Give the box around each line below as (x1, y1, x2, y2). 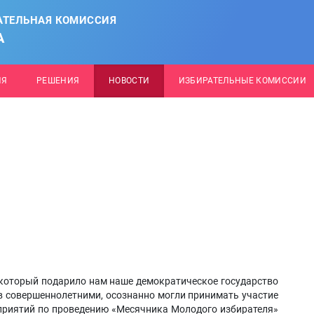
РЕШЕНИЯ (36, 76, 80, 86)
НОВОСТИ (108, 76, 150, 86)
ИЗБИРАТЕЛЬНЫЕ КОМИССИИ (178, 76, 307, 86)
